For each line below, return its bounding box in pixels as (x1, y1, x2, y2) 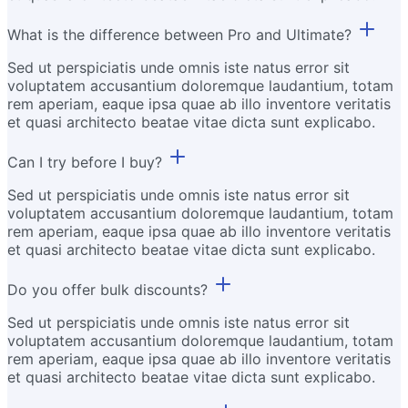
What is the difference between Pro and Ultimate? (7, 25, 352, 44)
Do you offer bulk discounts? (7, 280, 208, 299)
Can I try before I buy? (7, 152, 162, 171)
